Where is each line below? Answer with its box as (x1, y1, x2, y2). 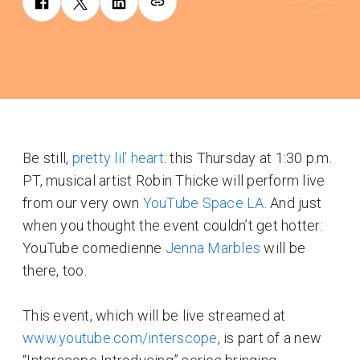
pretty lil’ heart (72, 149, 164, 166)
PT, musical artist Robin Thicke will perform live (22, 172, 325, 189)
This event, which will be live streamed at (22, 307, 286, 324)
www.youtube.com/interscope (22, 329, 218, 346)
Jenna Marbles (165, 239, 260, 256)
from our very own (22, 194, 143, 211)
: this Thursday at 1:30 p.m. (163, 149, 332, 166)
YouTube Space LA (142, 194, 264, 211)
